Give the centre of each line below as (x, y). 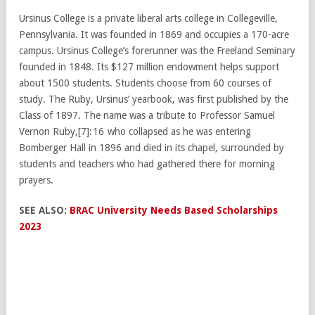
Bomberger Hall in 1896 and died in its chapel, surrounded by (152, 147)
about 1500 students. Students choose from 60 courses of (145, 83)
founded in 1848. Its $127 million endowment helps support (149, 66)
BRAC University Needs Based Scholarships (174, 210)
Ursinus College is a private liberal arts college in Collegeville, (148, 18)
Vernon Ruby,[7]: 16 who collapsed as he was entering (135, 131)
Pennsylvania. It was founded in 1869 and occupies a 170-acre (154, 34)
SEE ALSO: (44, 210)
